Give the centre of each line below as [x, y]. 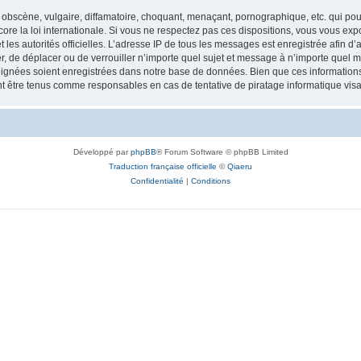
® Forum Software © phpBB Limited [222, 151]
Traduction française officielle [163, 166]
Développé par [102, 151]
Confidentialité [157, 180]
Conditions [211, 180]
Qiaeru [240, 166]
